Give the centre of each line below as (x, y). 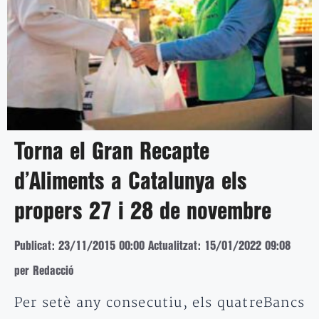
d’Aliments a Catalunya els (131, 182)
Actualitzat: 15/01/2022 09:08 (219, 246)
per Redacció (44, 271)
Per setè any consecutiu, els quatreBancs (160, 303)
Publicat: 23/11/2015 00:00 (79, 246)
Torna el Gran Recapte (112, 152)
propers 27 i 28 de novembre (143, 212)
